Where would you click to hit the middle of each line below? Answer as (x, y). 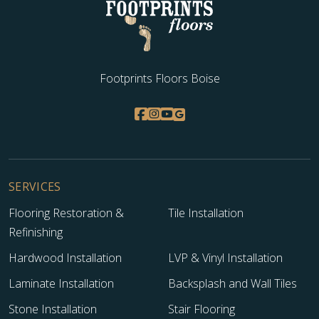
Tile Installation (206, 213)
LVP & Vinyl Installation (225, 258)
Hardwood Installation (65, 258)
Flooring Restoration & (66, 213)
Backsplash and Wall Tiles (232, 284)
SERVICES (35, 187)
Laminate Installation (61, 284)
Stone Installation (53, 309)
